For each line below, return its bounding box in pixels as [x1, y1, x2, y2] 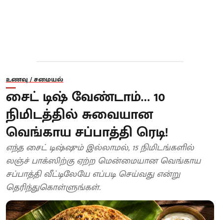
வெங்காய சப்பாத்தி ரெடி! [6, 121, 168, 144]
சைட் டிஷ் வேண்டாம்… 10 [6, 85, 165, 109]
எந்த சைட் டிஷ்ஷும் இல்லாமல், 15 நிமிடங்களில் [6, 140, 194, 156]
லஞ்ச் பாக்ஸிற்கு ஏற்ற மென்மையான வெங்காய [6, 154, 201, 169]
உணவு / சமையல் [6, 74, 63, 85]
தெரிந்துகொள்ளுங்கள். [6, 180, 101, 195]
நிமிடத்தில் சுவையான [6, 103, 153, 127]
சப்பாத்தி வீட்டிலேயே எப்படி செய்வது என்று [6, 167, 180, 182]
